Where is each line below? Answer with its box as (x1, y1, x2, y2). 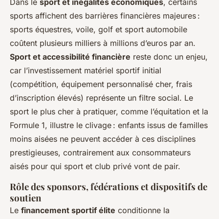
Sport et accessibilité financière (10, 51, 131, 62)
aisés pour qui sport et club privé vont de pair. (10, 161, 180, 171)
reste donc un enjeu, (131, 51, 208, 62)
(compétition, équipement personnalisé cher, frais (10, 79, 192, 89)
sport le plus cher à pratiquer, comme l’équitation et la (10, 106, 208, 116)
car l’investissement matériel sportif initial (10, 65, 161, 75)
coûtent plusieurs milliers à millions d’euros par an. (10, 38, 196, 48)
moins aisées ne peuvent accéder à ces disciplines (10, 133, 196, 144)
